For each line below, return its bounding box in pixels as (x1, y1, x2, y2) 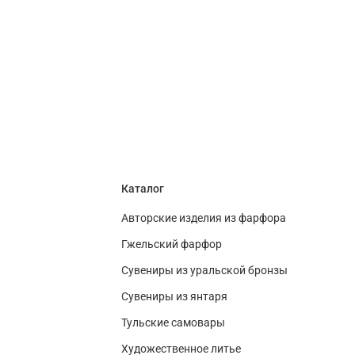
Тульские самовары (121, 316, 225, 330)
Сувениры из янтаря (121, 290, 227, 304)
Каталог (121, 182, 164, 197)
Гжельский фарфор (121, 238, 222, 252)
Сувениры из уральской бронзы (121, 264, 288, 278)
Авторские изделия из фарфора (121, 212, 286, 226)
